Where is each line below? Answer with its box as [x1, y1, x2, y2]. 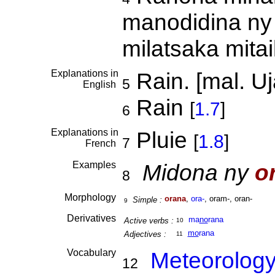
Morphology [64, 192, 118, 203]
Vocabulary [66, 247, 118, 258]
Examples [72, 160, 118, 170]
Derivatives [66, 213, 118, 223]
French [85, 138, 118, 149]
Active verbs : [123, 216, 174, 225]
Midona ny [142, 160, 255, 185]
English [82, 79, 118, 90]
